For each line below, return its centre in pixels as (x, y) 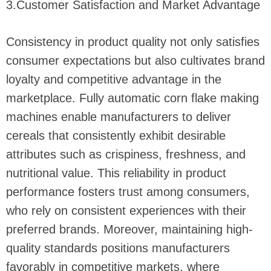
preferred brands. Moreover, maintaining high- (129, 230)
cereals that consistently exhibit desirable (116, 136)
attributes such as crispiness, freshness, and (126, 155)
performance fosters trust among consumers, (128, 192)
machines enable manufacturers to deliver (119, 117)
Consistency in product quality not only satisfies (133, 42)
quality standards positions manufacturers (118, 248)
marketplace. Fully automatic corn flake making (132, 98)
